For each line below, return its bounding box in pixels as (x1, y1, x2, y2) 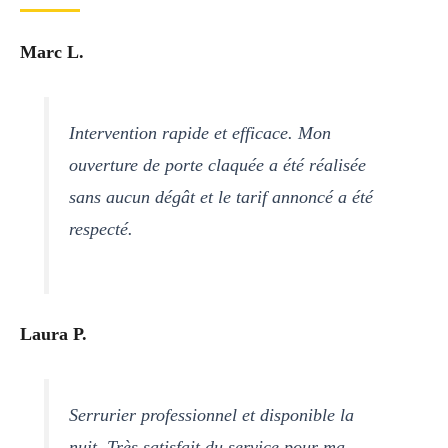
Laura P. (20, 323, 87, 344)
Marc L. (20, 42, 84, 63)
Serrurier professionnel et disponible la (69, 404, 355, 425)
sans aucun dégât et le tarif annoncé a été (69, 187, 374, 208)
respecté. (69, 219, 134, 240)
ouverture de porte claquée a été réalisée (69, 155, 367, 176)
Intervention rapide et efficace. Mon (69, 123, 332, 144)
